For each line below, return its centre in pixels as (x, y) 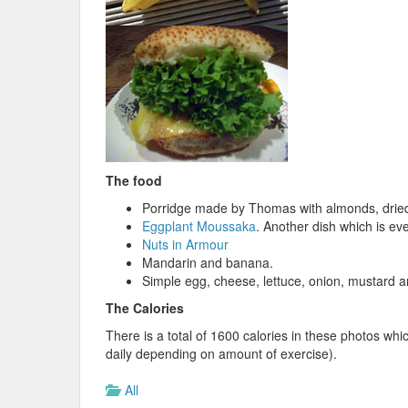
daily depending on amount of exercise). (221, 353)
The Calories (145, 308)
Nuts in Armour (185, 244)
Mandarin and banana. (208, 262)
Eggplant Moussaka (199, 226)
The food (134, 180)
